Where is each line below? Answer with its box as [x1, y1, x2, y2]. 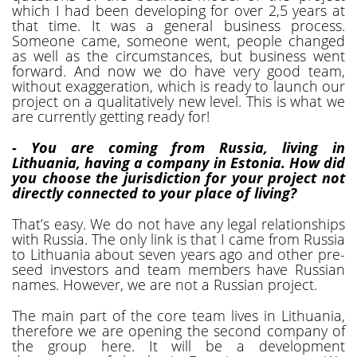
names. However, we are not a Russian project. [12, 274, 317, 294]
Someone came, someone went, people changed [12, 30, 345, 50]
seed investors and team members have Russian [12, 259, 345, 279]
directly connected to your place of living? [12, 182, 296, 202]
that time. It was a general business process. [12, 15, 345, 35]
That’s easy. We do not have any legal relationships [12, 214, 345, 233]
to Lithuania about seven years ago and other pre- [12, 244, 345, 264]
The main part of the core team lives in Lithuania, [12, 305, 345, 325]
